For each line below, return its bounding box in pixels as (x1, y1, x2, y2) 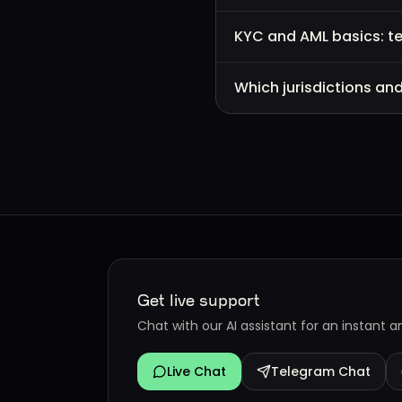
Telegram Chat (271, 363, 371, 380)
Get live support (137, 293, 260, 309)
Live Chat (167, 363, 226, 380)
